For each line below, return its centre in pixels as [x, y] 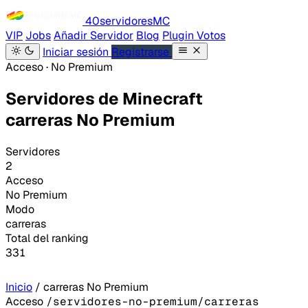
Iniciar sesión [77, 52]
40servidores [119, 21]
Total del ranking [47, 238]
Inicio [19, 287]
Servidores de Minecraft [104, 98]
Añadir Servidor [93, 35]
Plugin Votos [194, 35]
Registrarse [142, 52]
